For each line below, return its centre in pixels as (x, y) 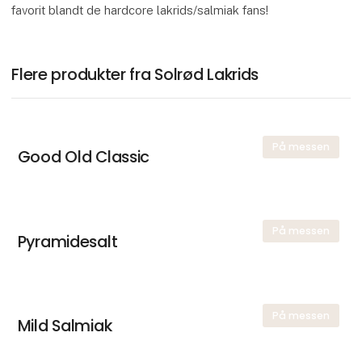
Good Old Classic (84, 157)
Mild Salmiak (65, 325)
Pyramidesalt (67, 241)
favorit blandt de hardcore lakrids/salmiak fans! (140, 11)
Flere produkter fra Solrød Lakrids (135, 75)
